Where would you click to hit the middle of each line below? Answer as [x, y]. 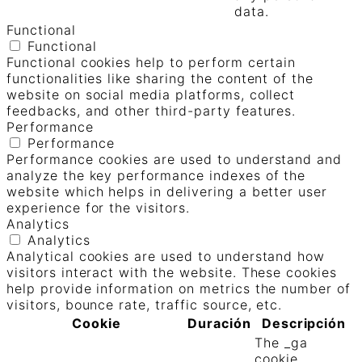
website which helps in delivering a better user [167, 192]
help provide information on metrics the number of [179, 289]
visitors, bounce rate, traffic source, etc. [145, 305]
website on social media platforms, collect [151, 95]
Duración [219, 324]
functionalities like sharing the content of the [160, 79]
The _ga [281, 343]
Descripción [304, 324]
